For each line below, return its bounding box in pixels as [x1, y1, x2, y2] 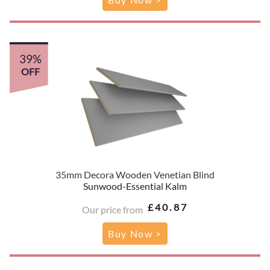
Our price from [81, 203, 143, 215]
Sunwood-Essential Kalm [83, 180, 187, 192]
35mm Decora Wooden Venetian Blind [55, 168, 215, 180]
